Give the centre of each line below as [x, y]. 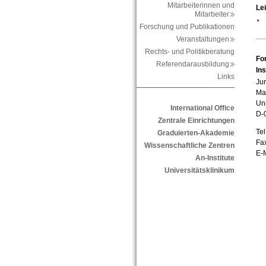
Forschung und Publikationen [187, 27]
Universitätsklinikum [199, 171]
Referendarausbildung [195, 64]
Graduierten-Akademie [196, 133]
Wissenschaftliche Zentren [189, 146]
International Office [202, 108]
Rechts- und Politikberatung [189, 52]
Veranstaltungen [205, 39]
